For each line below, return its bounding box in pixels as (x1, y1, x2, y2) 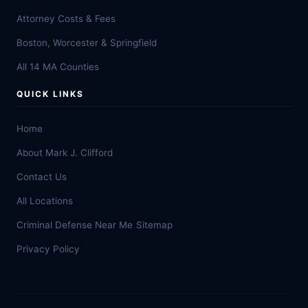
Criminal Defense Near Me (16, 219, 133, 230)
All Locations (16, 195, 73, 206)
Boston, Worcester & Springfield (16, 37, 157, 48)
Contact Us (16, 171, 67, 182)
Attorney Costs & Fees (16, 13, 115, 24)
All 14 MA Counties (16, 61, 99, 72)
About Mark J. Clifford (16, 147, 113, 158)
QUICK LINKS (16, 89, 84, 99)
